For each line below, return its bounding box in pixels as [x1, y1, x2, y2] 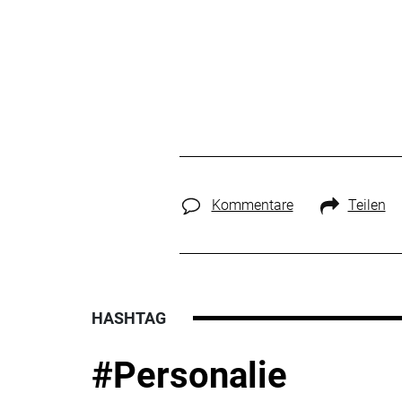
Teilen [347, 196, 386, 214]
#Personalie [92, 354, 287, 397]
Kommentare [211, 196, 293, 214]
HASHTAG [92, 308, 166, 328]
